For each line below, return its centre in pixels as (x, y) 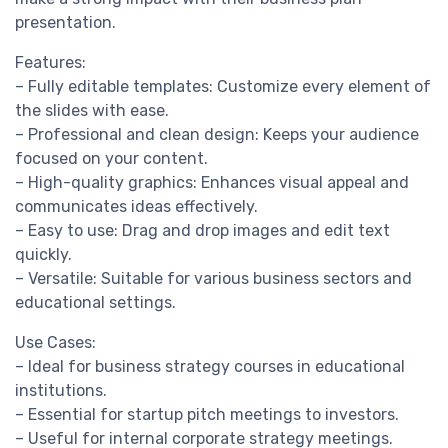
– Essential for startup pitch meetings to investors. (207, 415)
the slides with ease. (92, 111)
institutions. (61, 391)
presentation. (65, 23)
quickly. (43, 255)
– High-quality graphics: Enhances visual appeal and (212, 183)
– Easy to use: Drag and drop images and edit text (202, 231)
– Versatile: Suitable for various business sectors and (213, 279)
